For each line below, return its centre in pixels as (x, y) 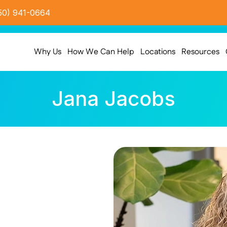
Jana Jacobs (113, 99)
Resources (200, 52)
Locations (158, 52)
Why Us (47, 52)
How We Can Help (101, 52)
